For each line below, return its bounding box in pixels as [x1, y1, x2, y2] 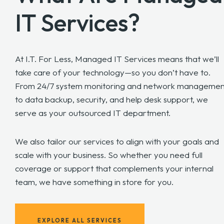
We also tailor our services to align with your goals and [15, 135, 219, 146]
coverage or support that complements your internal [15, 162, 213, 173]
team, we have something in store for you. [15, 176, 173, 187]
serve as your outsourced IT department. [15, 107, 170, 118]
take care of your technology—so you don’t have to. [15, 66, 210, 77]
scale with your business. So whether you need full [15, 149, 202, 160]
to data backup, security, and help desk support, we [15, 93, 208, 104]
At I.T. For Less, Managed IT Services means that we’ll [15, 53, 219, 64]
